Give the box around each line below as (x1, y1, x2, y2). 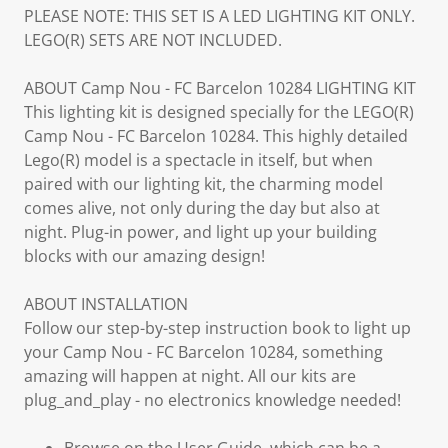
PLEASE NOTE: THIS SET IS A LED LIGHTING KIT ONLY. (24, 5, 415, 27)
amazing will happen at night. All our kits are (24, 365, 356, 387)
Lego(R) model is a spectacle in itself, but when (24, 149, 373, 171)
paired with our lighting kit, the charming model (24, 173, 383, 195)
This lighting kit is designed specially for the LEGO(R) (24, 101, 414, 123)
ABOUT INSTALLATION (24, 293, 188, 315)
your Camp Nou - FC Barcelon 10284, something (24, 341, 383, 363)
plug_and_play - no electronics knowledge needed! (24, 389, 401, 411)
